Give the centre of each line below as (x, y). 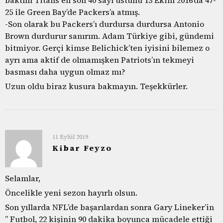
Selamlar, (23, 178)
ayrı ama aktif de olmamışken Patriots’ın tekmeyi (100, 59)
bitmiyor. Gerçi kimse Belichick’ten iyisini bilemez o (107, 48)
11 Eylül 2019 (70, 137)
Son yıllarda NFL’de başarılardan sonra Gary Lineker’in (110, 207)
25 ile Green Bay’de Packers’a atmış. (72, 12)
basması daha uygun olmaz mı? (65, 71)
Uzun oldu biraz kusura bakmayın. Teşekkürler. (96, 86)
